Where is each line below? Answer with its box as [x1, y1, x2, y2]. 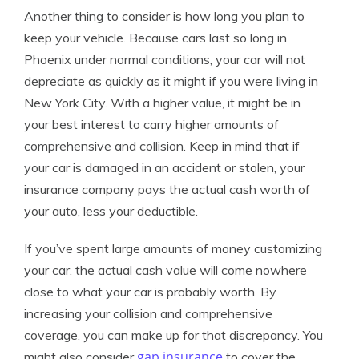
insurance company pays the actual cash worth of [24, 181, 310, 197]
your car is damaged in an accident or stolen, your [24, 159, 305, 175]
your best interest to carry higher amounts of [24, 116, 279, 132]
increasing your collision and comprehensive [24, 305, 272, 321]
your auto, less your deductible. [24, 203, 198, 219]
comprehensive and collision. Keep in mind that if [24, 138, 300, 154]
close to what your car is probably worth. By [24, 284, 276, 300]
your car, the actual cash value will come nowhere [24, 262, 307, 278]
